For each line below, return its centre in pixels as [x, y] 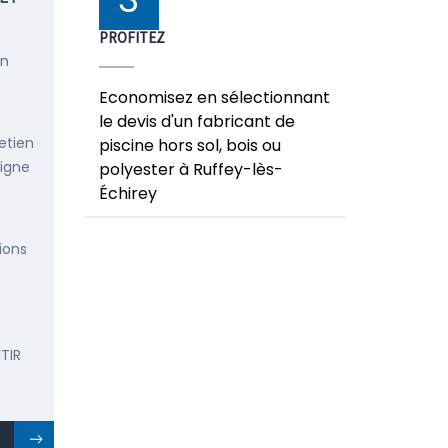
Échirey [127, 193]
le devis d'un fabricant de [196, 121]
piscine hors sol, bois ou [189, 145]
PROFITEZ [131, 37]
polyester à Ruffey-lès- [190, 169]
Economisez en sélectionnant [214, 97]
